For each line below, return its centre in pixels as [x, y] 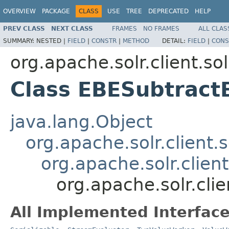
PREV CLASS [24, 28]
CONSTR [104, 41]
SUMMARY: [20, 41]
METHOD [136, 41]
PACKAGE [56, 11]
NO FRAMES [161, 28]
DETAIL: [175, 41]
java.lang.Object [81, 121]
